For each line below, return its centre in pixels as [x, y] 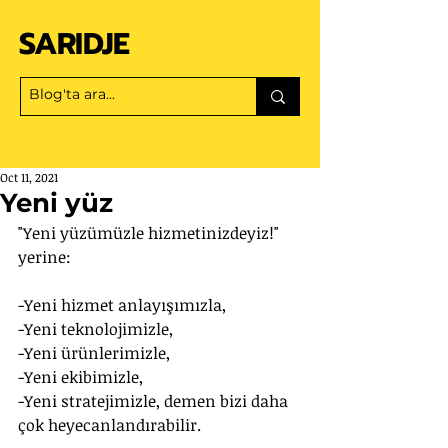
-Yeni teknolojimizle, [95, 329]
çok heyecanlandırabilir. [109, 425]
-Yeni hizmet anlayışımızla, [122, 305]
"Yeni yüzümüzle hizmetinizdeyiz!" [150, 233]
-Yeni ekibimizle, [80, 377]
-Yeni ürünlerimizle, [94, 353]
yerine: [44, 257]
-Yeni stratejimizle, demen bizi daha [155, 401]
